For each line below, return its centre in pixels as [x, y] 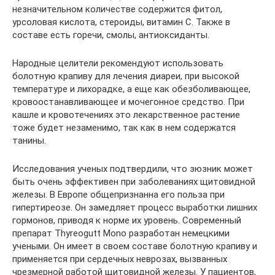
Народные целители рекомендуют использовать [118, 63]
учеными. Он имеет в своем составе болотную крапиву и [135, 246]
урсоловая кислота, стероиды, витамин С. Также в [121, 22]
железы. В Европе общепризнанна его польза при [118, 195]
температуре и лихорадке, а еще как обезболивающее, [131, 89]
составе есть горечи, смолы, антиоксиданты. [111, 35]
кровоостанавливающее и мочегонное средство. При [128, 102]
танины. [29, 141]
